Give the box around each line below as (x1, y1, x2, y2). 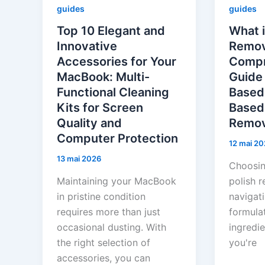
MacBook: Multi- (57, 70, 150, 85)
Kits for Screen (57, 101, 143, 115)
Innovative (57, 39, 117, 54)
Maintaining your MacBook (57, 175, 176, 188)
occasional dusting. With (57, 221, 166, 234)
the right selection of (57, 237, 150, 249)
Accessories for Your (57, 54, 176, 69)
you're (228, 237, 257, 249)
